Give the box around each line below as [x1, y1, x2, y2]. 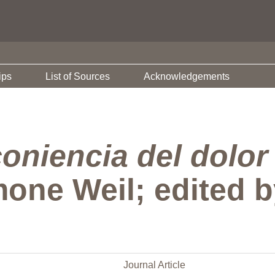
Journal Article [123, 260, 185, 270]
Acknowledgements [144, 71, 230, 82]
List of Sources [45, 71, 110, 82]
